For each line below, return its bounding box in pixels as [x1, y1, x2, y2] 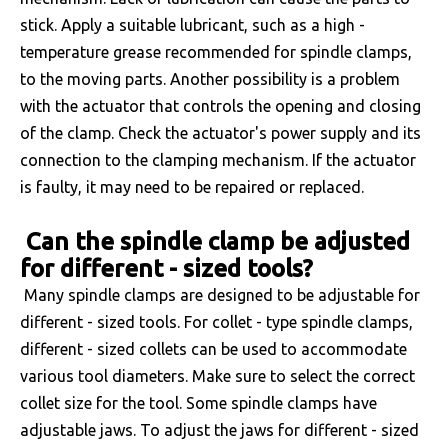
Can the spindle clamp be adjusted [20, 228, 410, 255]
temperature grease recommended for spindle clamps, [20, 43, 412, 61]
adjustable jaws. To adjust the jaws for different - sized [20, 421, 419, 439]
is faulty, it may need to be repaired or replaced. [20, 178, 364, 196]
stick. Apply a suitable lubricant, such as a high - [20, 16, 365, 34]
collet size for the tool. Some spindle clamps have [20, 394, 377, 412]
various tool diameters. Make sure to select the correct [20, 367, 415, 385]
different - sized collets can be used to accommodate [20, 340, 407, 358]
